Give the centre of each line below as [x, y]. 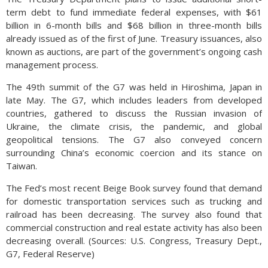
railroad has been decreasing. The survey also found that [134, 214]
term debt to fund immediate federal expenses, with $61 [134, 12]
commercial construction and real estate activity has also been [134, 227]
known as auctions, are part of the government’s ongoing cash [134, 51]
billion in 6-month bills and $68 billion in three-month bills [134, 25]
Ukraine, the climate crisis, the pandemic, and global [134, 126]
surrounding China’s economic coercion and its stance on [134, 153]
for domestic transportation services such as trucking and [134, 201]
